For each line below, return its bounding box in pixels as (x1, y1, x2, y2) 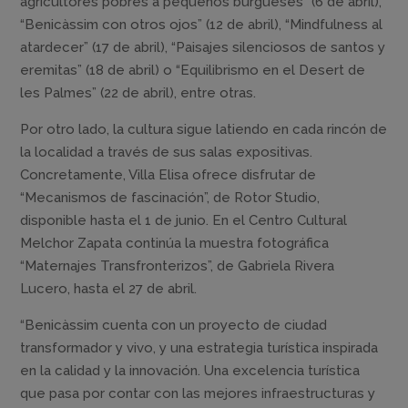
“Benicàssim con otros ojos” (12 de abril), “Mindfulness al (20, 15, 383, 33)
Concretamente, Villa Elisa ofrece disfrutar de (20, 166, 317, 183)
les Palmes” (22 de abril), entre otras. (20, 84, 257, 101)
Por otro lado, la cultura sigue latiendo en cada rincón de (20, 120, 388, 138)
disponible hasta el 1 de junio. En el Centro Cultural (20, 211, 348, 229)
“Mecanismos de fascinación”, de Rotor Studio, (20, 189, 321, 206)
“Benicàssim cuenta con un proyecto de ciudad (20, 316, 328, 333)
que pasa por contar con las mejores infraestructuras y (20, 384, 376, 402)
